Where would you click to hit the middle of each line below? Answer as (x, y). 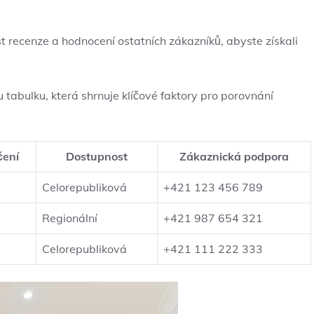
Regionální (70, 218)
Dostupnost (97, 157)
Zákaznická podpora (234, 157)
